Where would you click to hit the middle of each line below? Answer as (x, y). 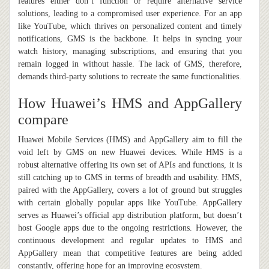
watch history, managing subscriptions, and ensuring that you (130, 52)
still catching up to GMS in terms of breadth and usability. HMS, (130, 178)
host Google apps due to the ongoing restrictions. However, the (130, 228)
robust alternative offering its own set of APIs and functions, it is (130, 165)
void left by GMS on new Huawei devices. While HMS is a (130, 153)
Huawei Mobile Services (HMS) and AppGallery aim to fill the (130, 140)
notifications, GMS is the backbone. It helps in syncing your (130, 39)
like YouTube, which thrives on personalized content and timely (130, 26)
